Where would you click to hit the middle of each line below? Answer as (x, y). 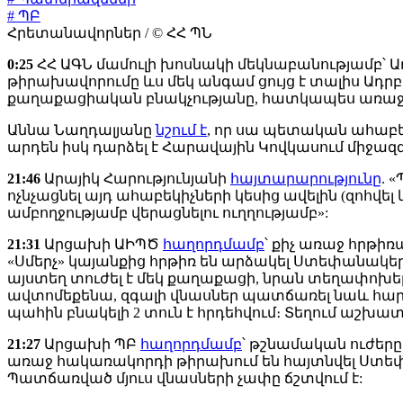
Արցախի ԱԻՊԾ (102, 245)
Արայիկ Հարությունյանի (135, 179)
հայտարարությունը (306, 179)
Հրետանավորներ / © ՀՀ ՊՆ (110, 33)
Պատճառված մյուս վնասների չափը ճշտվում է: (185, 379)
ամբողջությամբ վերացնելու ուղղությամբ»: (168, 213)
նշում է (181, 130)
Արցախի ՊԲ (90, 345)
